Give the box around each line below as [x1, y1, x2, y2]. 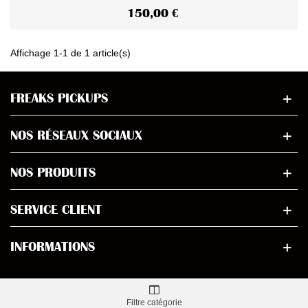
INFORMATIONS [10, 239, 95, 255]
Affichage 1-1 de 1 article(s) [10, 47, 131, 59]
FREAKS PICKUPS [10, 91, 108, 107]
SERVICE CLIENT [10, 202, 102, 218]
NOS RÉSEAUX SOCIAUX [10, 128, 142, 144]
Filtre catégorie [126, 298, 182, 307]
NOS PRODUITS [10, 165, 96, 181]
